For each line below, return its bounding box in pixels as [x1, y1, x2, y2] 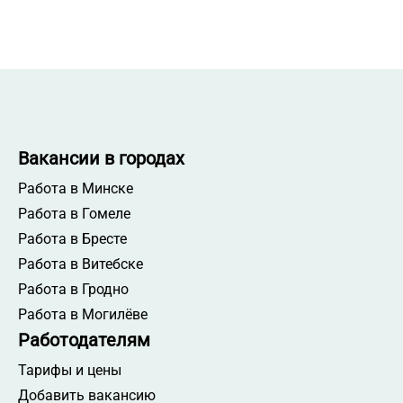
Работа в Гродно [18, 280, 129, 298]
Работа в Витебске [18, 255, 143, 273]
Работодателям [18, 328, 150, 351]
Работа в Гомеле [18, 204, 130, 222]
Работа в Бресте [18, 229, 127, 247]
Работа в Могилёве [18, 305, 148, 323]
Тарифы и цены [18, 361, 121, 379]
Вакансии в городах [18, 147, 184, 169]
